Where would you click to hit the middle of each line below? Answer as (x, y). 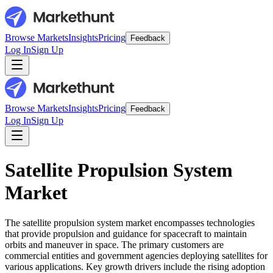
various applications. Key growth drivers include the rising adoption (135, 266)
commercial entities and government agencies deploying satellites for (136, 255)
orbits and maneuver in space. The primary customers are (114, 244)
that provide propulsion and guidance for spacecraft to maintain (126, 233)
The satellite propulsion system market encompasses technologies (130, 222)
